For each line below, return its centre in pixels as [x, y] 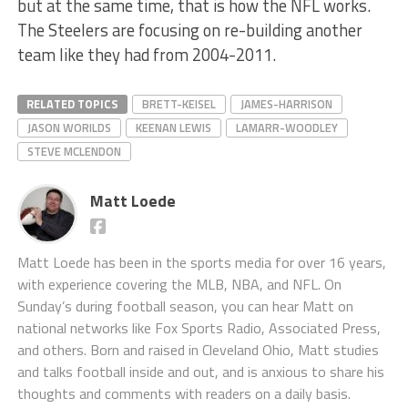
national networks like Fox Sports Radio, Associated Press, [199, 327]
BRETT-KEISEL [178, 103]
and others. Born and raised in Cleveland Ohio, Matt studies [198, 349]
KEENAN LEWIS [173, 127]
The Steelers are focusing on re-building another [189, 30]
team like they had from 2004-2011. [146, 54]
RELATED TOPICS [72, 103]
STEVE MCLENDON [74, 151]
